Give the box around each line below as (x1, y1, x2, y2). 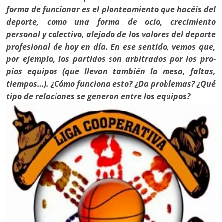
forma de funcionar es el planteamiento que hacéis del (6, 4, 216, 15)
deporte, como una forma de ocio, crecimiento (6, 16, 216, 28)
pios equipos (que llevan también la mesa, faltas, (6, 66, 216, 77)
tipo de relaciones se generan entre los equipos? (6, 91, 191, 102)
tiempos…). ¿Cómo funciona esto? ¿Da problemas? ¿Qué (6, 78, 216, 90)
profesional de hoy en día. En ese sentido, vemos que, (6, 41, 216, 53)
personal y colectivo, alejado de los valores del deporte (6, 29, 216, 40)
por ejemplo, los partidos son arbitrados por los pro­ (6, 54, 216, 65)
